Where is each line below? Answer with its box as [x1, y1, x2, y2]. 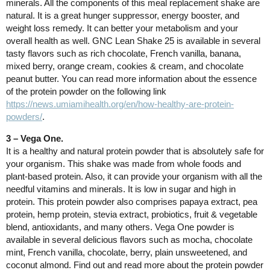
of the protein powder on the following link [6, 86, 166, 96]
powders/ [6, 111, 42, 122]
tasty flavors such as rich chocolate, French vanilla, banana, [6, 48, 241, 58]
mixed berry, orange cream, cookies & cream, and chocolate [6, 60, 243, 71]
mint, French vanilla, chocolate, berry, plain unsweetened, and [6, 246, 247, 257]
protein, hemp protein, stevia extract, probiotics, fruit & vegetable [6, 209, 257, 219]
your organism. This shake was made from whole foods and [6, 158, 241, 169]
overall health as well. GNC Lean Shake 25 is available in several [6, 35, 260, 46]
